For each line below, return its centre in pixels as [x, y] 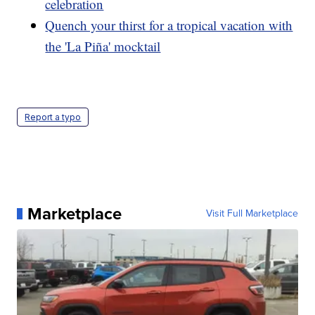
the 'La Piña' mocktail [103, 46]
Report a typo [53, 117]
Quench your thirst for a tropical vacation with [169, 25]
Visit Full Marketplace [252, 213]
